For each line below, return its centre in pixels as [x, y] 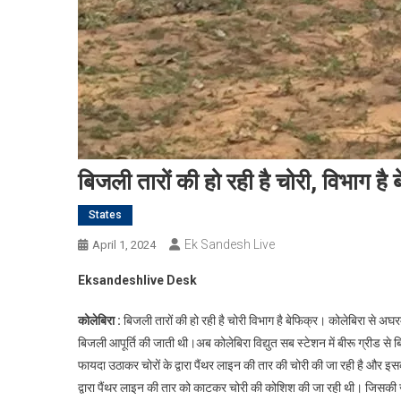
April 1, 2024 [124, 245]
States [105, 215]
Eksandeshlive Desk [137, 281]
